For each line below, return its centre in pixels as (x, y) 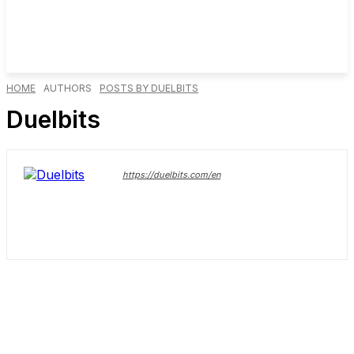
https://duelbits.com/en (171, 175)
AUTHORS (68, 88)
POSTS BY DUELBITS (149, 88)
